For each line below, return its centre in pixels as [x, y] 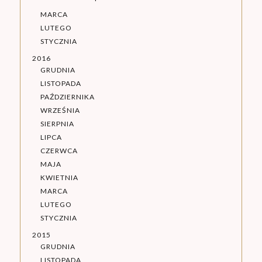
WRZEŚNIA [60, 111]
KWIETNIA [59, 178]
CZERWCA [59, 151]
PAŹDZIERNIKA [67, 97]
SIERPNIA [57, 124]
